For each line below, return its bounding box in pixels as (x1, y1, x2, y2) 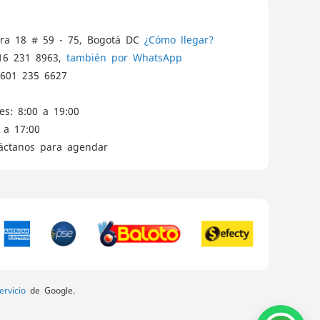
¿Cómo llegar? (144, 34, 214, 44)
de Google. (26, 286, 75, 294)
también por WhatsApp (66, 52, 182, 62)
